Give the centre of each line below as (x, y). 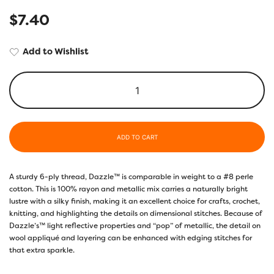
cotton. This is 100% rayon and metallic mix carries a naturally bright (128, 189)
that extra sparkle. (42, 250)
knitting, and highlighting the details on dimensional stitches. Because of (136, 213)
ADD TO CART (137, 137)
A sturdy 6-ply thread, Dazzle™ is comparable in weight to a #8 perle (131, 176)
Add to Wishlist (56, 52)
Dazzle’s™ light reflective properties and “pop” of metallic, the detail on (135, 225)
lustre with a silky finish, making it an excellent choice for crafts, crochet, (135, 201)
